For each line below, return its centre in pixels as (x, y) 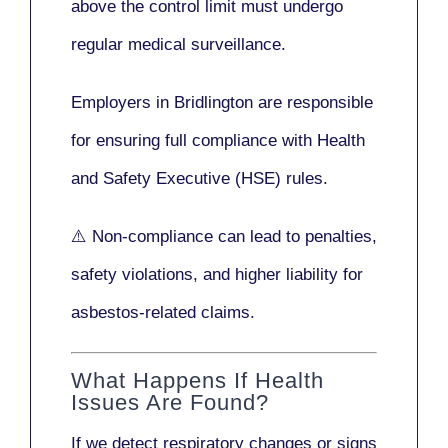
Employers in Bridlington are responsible (222, 102)
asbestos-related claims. (163, 312)
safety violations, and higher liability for (217, 274)
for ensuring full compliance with (194, 140)
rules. (304, 178)
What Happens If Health (197, 381)
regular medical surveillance (176, 44)
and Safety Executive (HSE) (176, 178)
